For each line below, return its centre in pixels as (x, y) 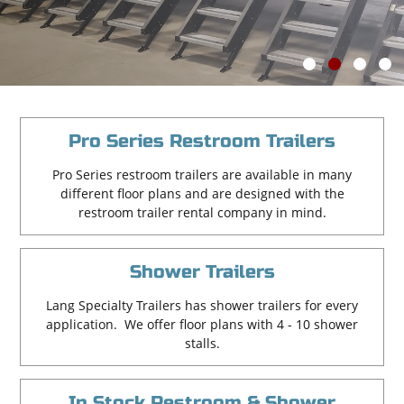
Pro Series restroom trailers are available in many (202, 174)
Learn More (76, 11)
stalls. (202, 343)
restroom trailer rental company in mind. (202, 212)
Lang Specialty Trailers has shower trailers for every (202, 305)
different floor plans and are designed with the (202, 193)
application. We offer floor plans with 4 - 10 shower (202, 324)
